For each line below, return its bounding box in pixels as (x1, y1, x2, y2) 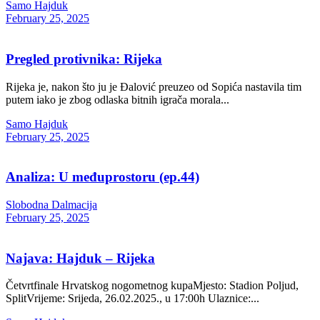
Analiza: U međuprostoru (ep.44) (6, 169, 199, 185)
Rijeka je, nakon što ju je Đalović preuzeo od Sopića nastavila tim (6, 80, 301, 93)
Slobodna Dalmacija (6, 198, 97, 211)
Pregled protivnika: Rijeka (6, 51, 162, 66)
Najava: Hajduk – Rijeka (6, 250, 155, 266)
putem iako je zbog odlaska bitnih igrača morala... (6, 93, 229, 106)
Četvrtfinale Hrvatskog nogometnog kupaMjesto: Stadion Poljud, (6, 279, 299, 292)
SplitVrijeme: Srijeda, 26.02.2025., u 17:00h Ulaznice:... (6, 292, 259, 305)
